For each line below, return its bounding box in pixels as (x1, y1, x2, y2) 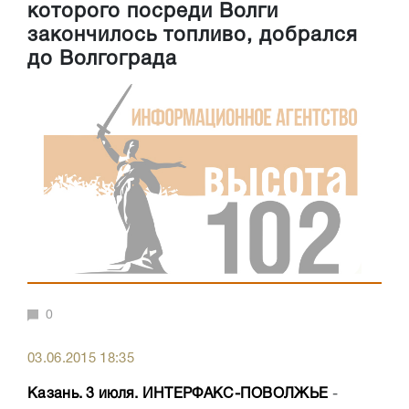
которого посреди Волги (27, 3, 278, 22)
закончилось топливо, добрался (27, 26, 358, 46)
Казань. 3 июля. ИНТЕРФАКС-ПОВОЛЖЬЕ (27, 388, 329, 401)
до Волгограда (27, 50, 177, 69)
